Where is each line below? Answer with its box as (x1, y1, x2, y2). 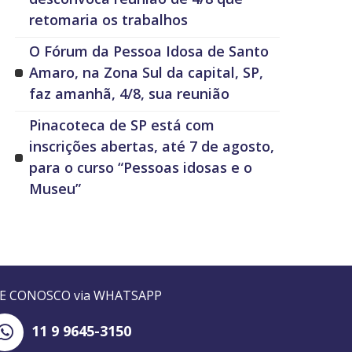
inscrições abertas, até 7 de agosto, (29, 137, 275, 156)
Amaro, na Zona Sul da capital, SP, (29, 63, 264, 82)
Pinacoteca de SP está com (29, 115, 215, 135)
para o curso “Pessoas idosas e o (29, 158, 253, 178)
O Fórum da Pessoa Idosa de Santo (29, 42, 269, 61)
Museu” (29, 179, 82, 199)
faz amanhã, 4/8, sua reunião (29, 84, 230, 104)
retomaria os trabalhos (29, 10, 189, 30)
